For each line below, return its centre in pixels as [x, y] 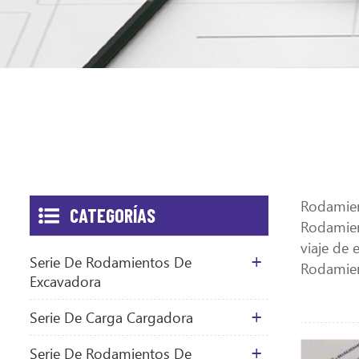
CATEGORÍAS [113, 215]
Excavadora [65, 281]
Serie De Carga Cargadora [111, 317]
